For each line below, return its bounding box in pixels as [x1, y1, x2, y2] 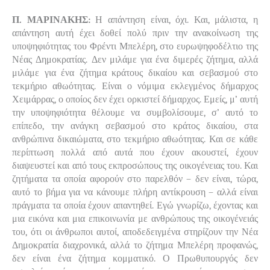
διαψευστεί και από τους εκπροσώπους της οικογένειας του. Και [12, 160, 258, 171]
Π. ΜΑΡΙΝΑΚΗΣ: [12, 14, 96, 25]
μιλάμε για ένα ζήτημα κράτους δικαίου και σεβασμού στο [12, 67, 258, 78]
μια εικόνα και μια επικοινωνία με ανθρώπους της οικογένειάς [12, 213, 258, 224]
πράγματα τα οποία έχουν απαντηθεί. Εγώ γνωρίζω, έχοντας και [12, 199, 258, 211]
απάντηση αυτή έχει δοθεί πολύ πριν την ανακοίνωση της [12, 27, 258, 39]
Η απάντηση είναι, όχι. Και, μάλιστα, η [95, 14, 258, 25]
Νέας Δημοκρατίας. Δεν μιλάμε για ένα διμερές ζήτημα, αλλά [12, 54, 258, 65]
